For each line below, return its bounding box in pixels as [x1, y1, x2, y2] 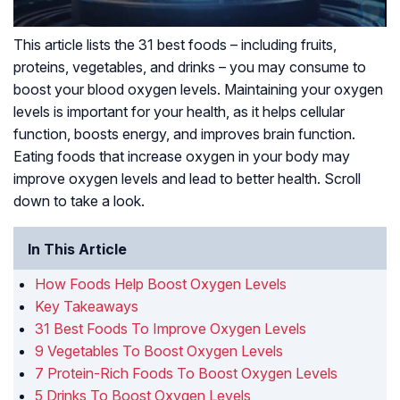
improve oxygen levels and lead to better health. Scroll [13, 170, 361, 188]
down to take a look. [13, 192, 145, 211]
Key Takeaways [35, 297, 138, 316]
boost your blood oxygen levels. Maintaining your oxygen [13, 80, 383, 99]
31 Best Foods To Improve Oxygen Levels [35, 320, 306, 338]
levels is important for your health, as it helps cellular [13, 103, 345, 121]
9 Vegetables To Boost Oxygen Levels [35, 342, 283, 361]
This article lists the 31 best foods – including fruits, [13, 36, 337, 54]
